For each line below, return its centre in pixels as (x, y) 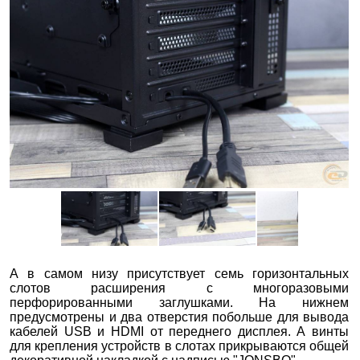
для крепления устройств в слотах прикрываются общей (180, 346)
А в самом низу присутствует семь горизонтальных (180, 273)
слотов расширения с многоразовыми (180, 288)
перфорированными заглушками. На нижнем (180, 302)
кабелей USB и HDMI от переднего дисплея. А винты (180, 331)
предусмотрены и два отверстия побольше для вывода (180, 317)
